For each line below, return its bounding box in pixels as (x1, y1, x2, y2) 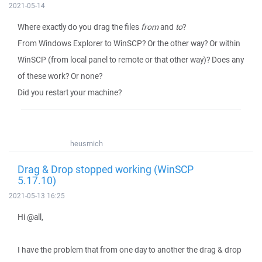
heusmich (70, 139, 103, 149)
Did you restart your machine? (18, 87, 122, 98)
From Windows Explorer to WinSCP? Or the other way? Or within (18, 38, 240, 49)
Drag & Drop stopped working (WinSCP (18, 162, 194, 176)
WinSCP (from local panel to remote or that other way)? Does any (18, 54, 244, 65)
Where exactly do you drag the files (18, 22, 141, 32)
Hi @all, (18, 212, 43, 222)
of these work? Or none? (18, 71, 102, 81)
